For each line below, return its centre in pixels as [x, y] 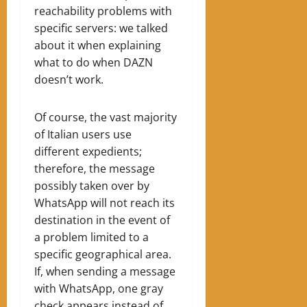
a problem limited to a [91, 237]
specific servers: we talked [101, 28]
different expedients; [88, 151]
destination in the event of [102, 220]
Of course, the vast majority [106, 117]
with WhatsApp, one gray [99, 288]
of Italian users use [83, 134]
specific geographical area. [103, 254]
